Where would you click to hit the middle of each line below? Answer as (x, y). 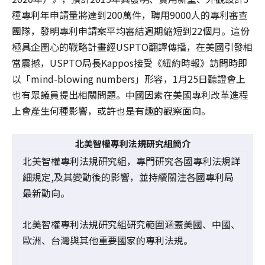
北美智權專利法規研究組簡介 (132, 144)
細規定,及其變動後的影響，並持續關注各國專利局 (128, 177)
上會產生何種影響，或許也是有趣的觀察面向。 (111, 111)
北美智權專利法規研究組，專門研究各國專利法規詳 (131, 161)
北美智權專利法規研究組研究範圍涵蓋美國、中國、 (131, 224)
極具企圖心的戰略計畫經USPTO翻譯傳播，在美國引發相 (132, 47)
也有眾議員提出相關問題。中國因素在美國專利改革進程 (130, 95)
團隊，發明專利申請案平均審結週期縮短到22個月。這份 (131, 31)
